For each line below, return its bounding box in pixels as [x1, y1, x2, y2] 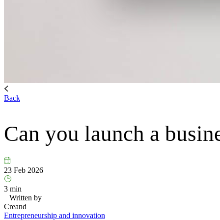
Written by [9, 193, 42, 202]
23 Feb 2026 [4, 166, 43, 175]
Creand [4, 202, 27, 211]
